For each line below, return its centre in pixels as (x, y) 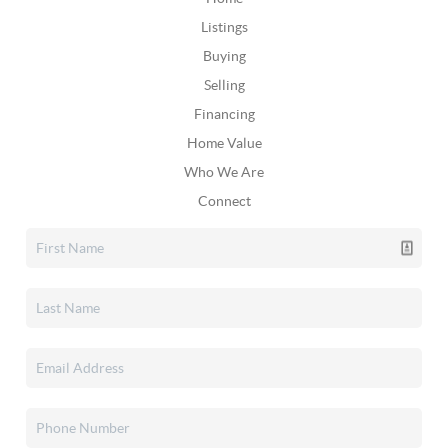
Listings (224, 26)
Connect (224, 200)
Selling (224, 84)
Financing (224, 113)
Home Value (224, 142)
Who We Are (224, 171)
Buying (224, 55)
